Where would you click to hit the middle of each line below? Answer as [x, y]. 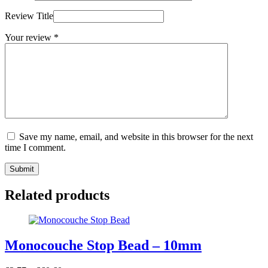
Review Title [29, 16]
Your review [29, 37]
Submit [22, 169]
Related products [57, 195]
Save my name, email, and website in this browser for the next [136, 136]
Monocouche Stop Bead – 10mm [103, 246]
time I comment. [35, 147]
